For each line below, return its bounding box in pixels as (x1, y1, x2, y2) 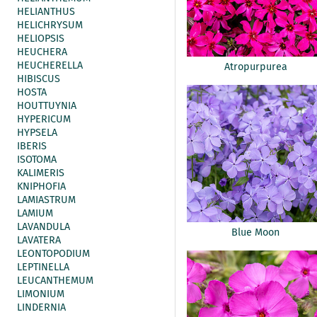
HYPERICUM (17, 113, 71, 125)
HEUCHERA (17, 46, 67, 58)
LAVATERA (17, 234, 61, 246)
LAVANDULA (17, 221, 70, 233)
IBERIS (17, 140, 47, 152)
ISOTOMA (17, 154, 57, 166)
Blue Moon (231, 226, 280, 238)
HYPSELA (17, 127, 57, 139)
